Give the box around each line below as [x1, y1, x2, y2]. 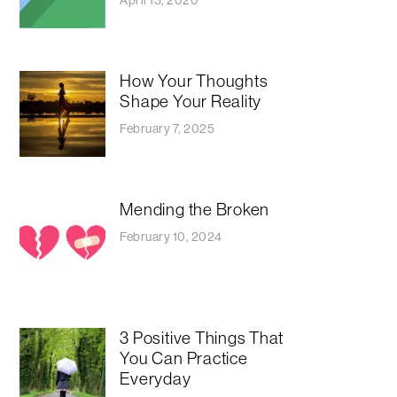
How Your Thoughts [120, 69, 269, 91]
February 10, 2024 [120, 228, 222, 245]
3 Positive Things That [120, 327, 284, 349]
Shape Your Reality [120, 90, 262, 112]
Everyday [120, 368, 191, 390]
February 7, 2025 [120, 120, 215, 136]
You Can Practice [120, 347, 248, 370]
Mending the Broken [120, 198, 270, 221]
